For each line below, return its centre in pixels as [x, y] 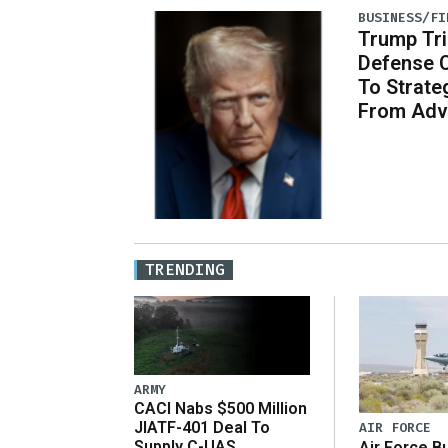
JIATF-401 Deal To [202, 428]
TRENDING [185, 269]
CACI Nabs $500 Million [220, 409]
